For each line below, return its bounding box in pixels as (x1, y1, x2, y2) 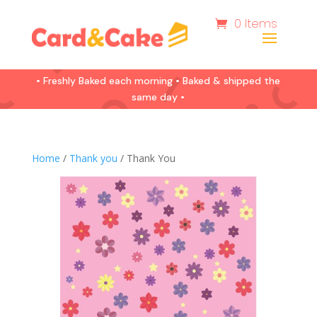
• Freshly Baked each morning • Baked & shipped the (36, 74, 281, 87)
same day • (132, 91, 185, 103)
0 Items (234, 15, 278, 32)
